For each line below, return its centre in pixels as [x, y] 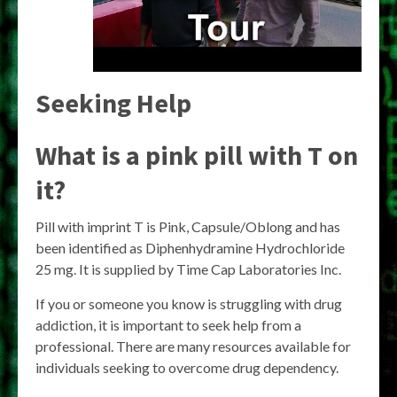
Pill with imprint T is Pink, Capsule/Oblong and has [188, 226]
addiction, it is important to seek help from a [168, 325]
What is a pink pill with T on [197, 155]
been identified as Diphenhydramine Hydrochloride [190, 248]
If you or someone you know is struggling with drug [189, 304]
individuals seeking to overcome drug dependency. [187, 367]
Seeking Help [113, 103]
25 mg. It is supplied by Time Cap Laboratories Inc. [188, 269]
